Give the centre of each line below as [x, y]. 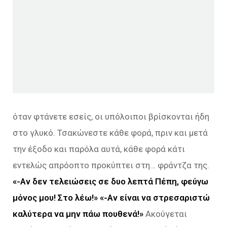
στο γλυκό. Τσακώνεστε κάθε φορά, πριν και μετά [110, 133]
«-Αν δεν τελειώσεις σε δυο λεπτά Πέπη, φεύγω [110, 181]
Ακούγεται [166, 214]
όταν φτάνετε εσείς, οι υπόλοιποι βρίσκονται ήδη [111, 116]
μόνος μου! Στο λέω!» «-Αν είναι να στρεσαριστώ [111, 197]
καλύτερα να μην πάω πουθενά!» [78, 214]
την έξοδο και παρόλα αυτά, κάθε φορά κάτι [99, 149]
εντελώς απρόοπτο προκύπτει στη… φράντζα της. [111, 165]
